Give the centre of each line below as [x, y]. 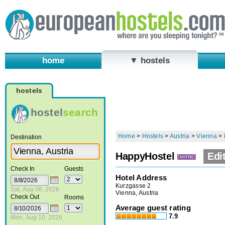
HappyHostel [145, 156]
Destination [26, 137]
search [80, 112]
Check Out [25, 197]
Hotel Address [141, 177]
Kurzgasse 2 [133, 186]
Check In [22, 168]
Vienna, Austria [137, 193]
